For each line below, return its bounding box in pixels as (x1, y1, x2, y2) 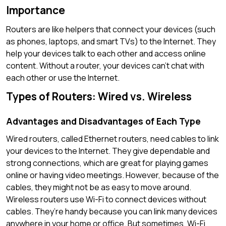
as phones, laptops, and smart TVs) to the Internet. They (6, 35, 216, 47)
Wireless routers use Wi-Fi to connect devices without (6, 193, 206, 205)
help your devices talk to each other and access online (6, 47, 206, 59)
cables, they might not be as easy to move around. (6, 181, 191, 193)
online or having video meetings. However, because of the (6, 169, 219, 181)
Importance (6, 3, 65, 17)
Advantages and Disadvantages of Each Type (6, 115, 201, 127)
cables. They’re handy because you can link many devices (6, 205, 217, 217)
